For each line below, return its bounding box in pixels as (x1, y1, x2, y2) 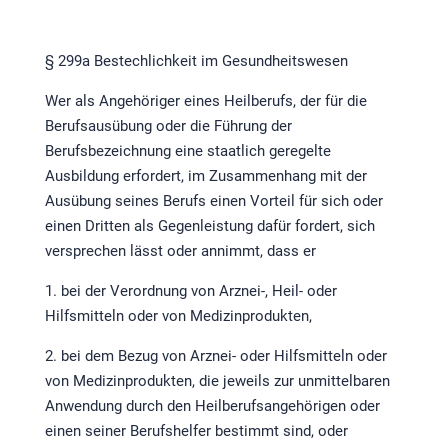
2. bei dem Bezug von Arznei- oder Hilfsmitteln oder (44, 347, 387, 366)
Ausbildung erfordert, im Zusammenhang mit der (44, 167, 367, 186)
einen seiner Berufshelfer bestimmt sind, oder (44, 422, 348, 441)
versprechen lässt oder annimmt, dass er (44, 242, 316, 261)
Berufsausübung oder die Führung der (44, 117, 292, 136)
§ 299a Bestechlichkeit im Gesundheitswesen (44, 52, 348, 71)
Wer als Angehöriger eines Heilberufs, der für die (44, 92, 367, 111)
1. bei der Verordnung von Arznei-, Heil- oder (44, 282, 337, 301)
